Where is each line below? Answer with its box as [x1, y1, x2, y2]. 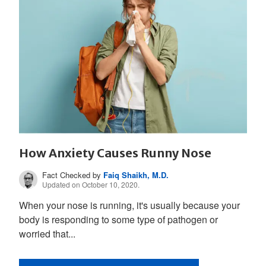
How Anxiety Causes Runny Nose [19, 145, 211, 160]
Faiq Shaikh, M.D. [103, 169, 169, 180]
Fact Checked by [42, 169, 104, 180]
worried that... [19, 227, 75, 241]
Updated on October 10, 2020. [42, 179, 140, 189]
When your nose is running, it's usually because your [19, 198, 240, 213]
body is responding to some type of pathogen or [19, 213, 218, 227]
